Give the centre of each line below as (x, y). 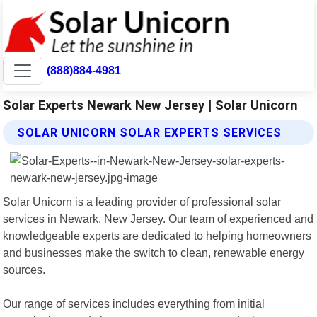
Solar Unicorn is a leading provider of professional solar (142, 201)
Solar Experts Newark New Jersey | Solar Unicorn (151, 105)
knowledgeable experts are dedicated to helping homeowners (157, 235)
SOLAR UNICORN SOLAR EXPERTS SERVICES (150, 132)
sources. (24, 269)
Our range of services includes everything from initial (134, 303)
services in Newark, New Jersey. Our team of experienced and (158, 218)
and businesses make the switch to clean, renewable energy (154, 252)
